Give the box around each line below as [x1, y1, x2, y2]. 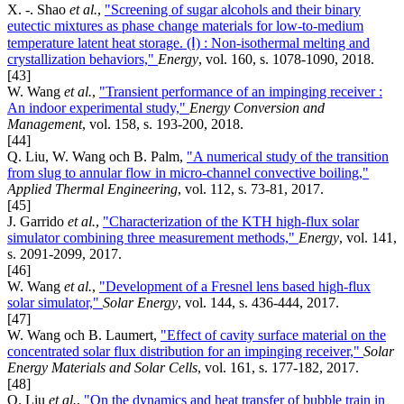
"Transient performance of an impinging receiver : [99, 83, 382, 99]
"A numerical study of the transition [187, 148, 389, 164]
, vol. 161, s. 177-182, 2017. [197, 359, 359, 375]
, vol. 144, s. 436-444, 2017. [178, 294, 339, 310]
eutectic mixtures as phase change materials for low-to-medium [7, 17, 363, 33]
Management [7, 115, 82, 132]
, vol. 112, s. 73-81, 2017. [178, 180, 324, 197]
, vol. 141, [339, 229, 397, 245]
